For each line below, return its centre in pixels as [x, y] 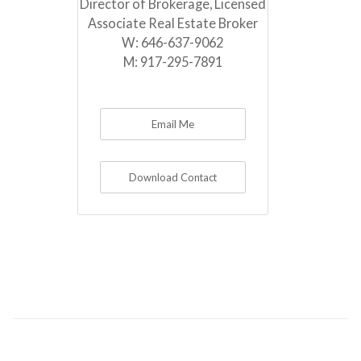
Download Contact [172, 178]
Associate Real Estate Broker [172, 23]
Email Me [172, 124]
